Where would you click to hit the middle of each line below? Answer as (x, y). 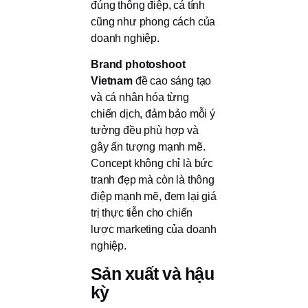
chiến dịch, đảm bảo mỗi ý (153, 114)
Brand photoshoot (138, 65)
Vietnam (112, 81)
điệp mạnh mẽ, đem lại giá (154, 197)
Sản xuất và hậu (152, 273)
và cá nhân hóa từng (140, 98)
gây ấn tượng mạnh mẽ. (148, 147)
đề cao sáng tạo (172, 81)
